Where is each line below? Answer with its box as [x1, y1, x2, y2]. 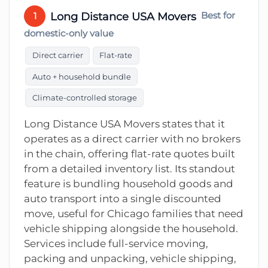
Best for [201, 10, 235, 21]
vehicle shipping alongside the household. [24, 222, 238, 234]
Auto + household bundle [32, 71, 131, 81]
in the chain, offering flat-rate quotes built [24, 147, 235, 160]
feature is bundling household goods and [24, 177, 233, 190]
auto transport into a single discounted [24, 192, 221, 205]
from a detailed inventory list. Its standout [24, 162, 235, 175]
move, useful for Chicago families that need [24, 207, 243, 220]
